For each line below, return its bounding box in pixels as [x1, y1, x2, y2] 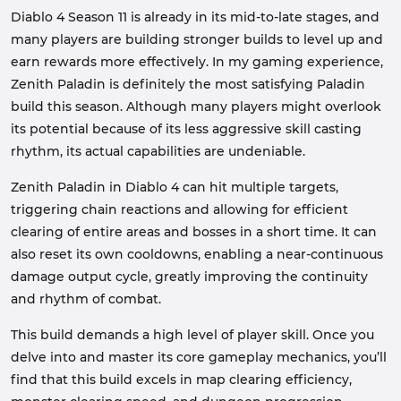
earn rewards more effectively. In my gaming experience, [11, 54, 383, 70]
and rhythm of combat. [11, 291, 161, 307]
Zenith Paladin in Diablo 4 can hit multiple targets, [11, 179, 338, 195]
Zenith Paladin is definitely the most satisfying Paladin [11, 76, 365, 92]
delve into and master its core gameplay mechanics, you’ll [11, 349, 387, 365]
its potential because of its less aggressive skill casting [11, 121, 362, 137]
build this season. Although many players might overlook [11, 98, 381, 115]
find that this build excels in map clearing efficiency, [11, 371, 352, 388]
